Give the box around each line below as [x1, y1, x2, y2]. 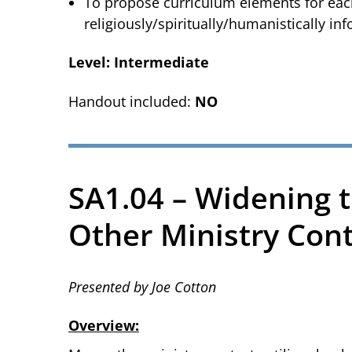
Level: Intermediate [68, 53, 209, 71]
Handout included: [68, 91, 195, 111]
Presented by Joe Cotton [68, 277, 216, 296]
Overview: [68, 316, 139, 335]
